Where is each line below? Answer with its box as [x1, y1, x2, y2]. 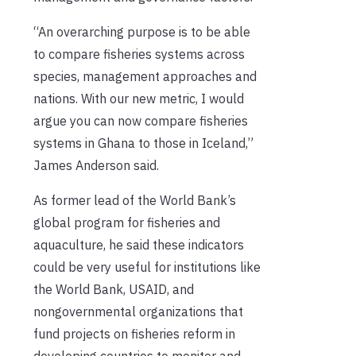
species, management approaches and [33, 68, 257, 84]
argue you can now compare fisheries [33, 112, 248, 129]
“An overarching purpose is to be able [33, 23, 250, 40]
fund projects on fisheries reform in [33, 325, 235, 342]
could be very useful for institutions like [33, 258, 261, 275]
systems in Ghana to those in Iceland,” [33, 134, 253, 151]
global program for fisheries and [33, 214, 220, 230]
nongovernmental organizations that [33, 303, 243, 319]
